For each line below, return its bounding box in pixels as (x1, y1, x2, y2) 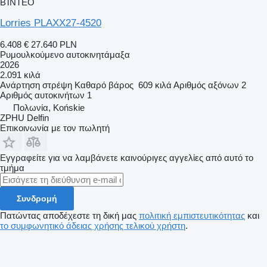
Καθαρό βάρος (74, 79, 133, 90)
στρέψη (42, 79, 72, 90)
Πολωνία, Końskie (13, 102, 85, 113)
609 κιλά (138, 79, 172, 90)
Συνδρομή (17, 193, 57, 203)
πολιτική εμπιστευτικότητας (139, 210, 245, 221)
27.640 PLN (31, 39, 77, 49)
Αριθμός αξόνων (173, 79, 239, 90)
